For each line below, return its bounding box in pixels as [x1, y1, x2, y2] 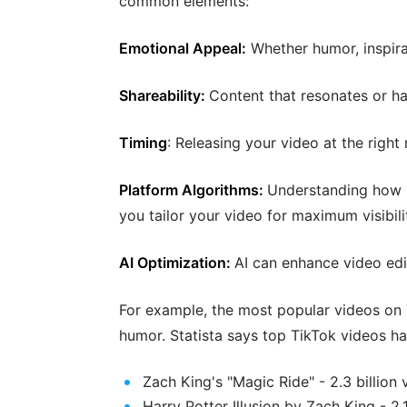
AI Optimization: [119, 253, 234, 272]
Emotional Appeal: [119, 39, 246, 57]
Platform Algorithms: [119, 181, 267, 199]
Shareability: [119, 86, 209, 104]
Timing [119, 134, 167, 152]
